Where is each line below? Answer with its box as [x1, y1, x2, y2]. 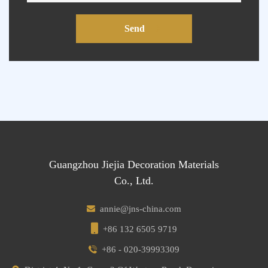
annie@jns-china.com [100, 203, 181, 214]
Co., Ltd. [114, 174, 154, 187]
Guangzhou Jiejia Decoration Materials [49, 158, 219, 170]
